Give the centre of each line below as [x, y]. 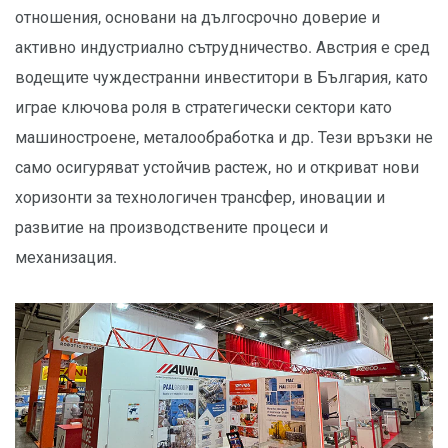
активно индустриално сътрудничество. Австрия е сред [222, 47]
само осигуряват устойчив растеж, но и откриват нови [217, 167]
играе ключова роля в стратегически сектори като [203, 107]
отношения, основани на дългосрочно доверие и [197, 17]
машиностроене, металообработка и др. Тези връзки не [224, 137]
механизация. [66, 257]
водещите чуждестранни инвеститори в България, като [221, 77]
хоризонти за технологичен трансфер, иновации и [200, 197]
